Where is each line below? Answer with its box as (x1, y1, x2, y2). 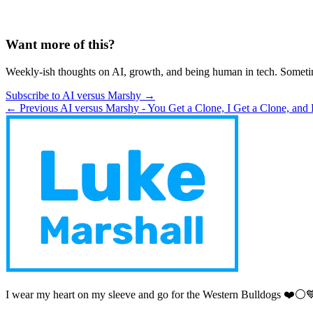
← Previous (6, 101, 58, 114)
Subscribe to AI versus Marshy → (6, 89, 155, 101)
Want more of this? (6, 36, 115, 52)
